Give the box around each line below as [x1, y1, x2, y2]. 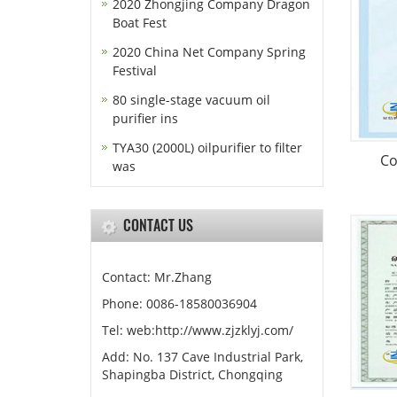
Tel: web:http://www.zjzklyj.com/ [102, 322, 293, 339]
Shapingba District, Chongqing [102, 366, 283, 383]
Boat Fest [113, 14, 167, 31]
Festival [113, 62, 157, 79]
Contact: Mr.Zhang [102, 269, 212, 285]
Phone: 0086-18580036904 [102, 295, 257, 312]
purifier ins [113, 110, 178, 127]
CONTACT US [123, 214, 193, 236]
